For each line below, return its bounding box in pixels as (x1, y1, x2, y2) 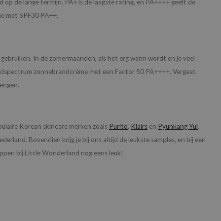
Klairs (131, 122, 147, 131)
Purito (109, 122, 128, 131)
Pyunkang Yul (158, 122, 198, 131)
